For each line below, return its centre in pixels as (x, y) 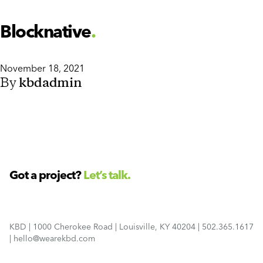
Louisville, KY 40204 (157, 227)
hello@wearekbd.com (54, 238)
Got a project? (46, 175)
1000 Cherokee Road (73, 227)
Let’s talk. (107, 175)
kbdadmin (50, 83)
